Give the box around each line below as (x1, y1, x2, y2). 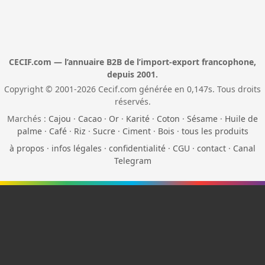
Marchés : (7, 113, 49, 125)
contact (197, 143, 226, 154)
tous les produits (181, 125, 248, 137)
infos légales (51, 143, 102, 154)
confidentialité (109, 143, 166, 154)
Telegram (114, 155, 151, 167)
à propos (9, 143, 44, 154)
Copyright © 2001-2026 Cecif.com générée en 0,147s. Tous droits (4, 83, 261, 95)
